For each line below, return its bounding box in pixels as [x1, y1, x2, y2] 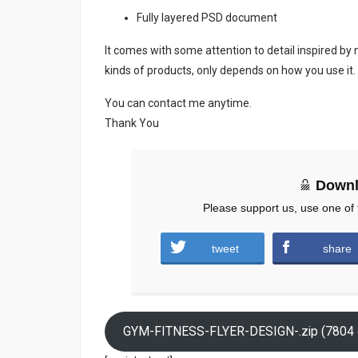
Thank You [105, 116, 159, 129]
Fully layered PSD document [137, 10, 277, 24]
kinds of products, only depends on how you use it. [105, 63, 356, 77]
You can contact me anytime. [105, 96, 252, 109]
